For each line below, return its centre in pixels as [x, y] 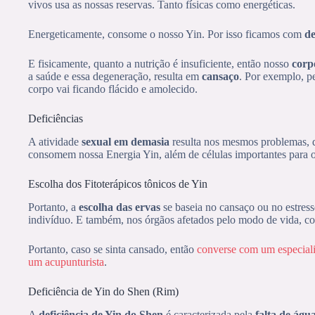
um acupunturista [66, 262]
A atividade [55, 142]
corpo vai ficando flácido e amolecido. [113, 89]
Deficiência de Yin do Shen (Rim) [103, 291]
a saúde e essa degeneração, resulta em [115, 77]
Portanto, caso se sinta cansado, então [112, 249]
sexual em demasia [126, 142]
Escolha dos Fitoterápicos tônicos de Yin [118, 184]
